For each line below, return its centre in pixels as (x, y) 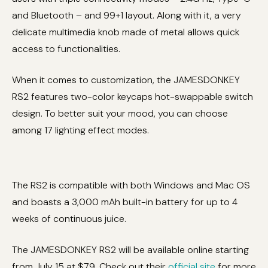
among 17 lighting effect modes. (80, 130)
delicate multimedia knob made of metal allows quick (126, 32)
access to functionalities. (66, 48)
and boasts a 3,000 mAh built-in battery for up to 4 (125, 202)
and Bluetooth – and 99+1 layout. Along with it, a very (127, 15)
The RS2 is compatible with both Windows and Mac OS (131, 185)
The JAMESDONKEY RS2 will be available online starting (130, 249)
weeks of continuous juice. (69, 218)
